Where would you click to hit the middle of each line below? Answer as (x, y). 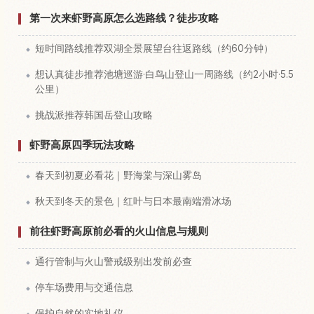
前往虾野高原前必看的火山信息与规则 (119, 231)
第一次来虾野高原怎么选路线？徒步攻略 (124, 18)
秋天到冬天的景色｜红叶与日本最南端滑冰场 (133, 201)
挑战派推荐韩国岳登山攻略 (94, 115)
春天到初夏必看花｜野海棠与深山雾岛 (118, 175)
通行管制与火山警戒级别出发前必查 (114, 261)
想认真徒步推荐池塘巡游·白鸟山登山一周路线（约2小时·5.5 (164, 74)
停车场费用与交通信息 (84, 287)
